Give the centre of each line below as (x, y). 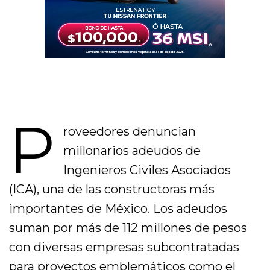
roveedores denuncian (129, 132)
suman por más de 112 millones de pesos (128, 228)
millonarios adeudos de (132, 151)
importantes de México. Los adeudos (118, 209)
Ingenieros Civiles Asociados (147, 170)
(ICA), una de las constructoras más (112, 190)
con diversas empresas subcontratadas (124, 247)
